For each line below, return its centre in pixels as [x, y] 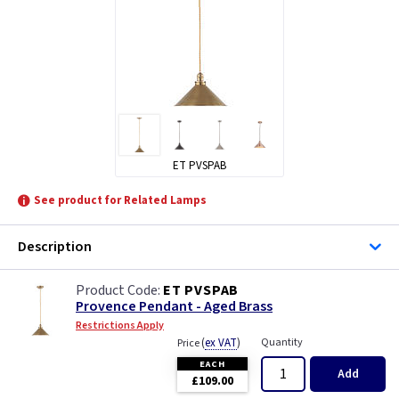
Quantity [282, 343]
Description [55, 247]
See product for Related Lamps [120, 201]
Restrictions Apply [120, 326]
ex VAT [221, 343]
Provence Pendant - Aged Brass [174, 307]
